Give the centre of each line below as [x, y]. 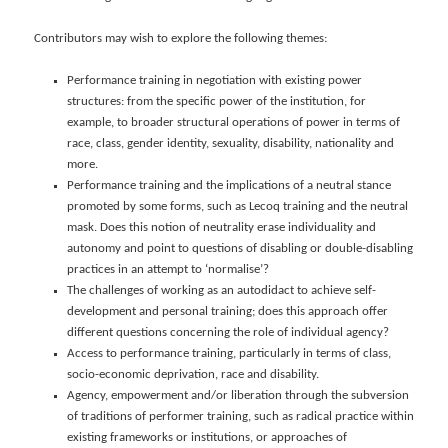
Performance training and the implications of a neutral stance [228, 186]
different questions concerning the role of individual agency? [227, 333]
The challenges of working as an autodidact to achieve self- [221, 291]
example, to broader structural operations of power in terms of [233, 123]
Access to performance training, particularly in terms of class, [228, 354]
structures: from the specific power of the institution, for [216, 102]
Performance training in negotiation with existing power [214, 81]
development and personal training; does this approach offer [227, 312]
